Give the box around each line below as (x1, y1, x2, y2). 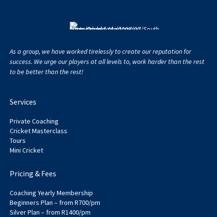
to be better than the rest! (10, 67, 83, 76)
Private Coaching (10, 116, 59, 125)
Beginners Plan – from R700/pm (10, 198, 100, 207)
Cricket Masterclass (10, 126, 67, 135)
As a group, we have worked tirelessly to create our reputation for (10, 46, 191, 56)
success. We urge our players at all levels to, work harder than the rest (10, 57, 204, 66)
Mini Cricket (10, 145, 43, 155)
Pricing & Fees (10, 168, 56, 178)
